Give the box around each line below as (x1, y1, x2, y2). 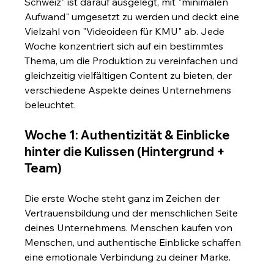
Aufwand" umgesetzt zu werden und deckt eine (24, 10, 242, 23)
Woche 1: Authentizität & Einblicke (24, 127, 233, 143)
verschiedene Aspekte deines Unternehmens (24, 83, 234, 96)
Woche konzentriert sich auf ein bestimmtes (24, 39, 226, 52)
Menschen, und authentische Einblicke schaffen (24, 235, 244, 248)
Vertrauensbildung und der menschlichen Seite (24, 206, 241, 219)
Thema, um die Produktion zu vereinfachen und (24, 54, 241, 67)
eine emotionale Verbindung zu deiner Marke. (24, 250, 231, 263)
